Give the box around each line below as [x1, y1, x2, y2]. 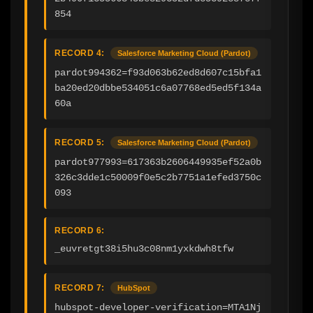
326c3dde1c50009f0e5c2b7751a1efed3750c [54, 171, 261, 183]
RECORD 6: [54, 225, 105, 235]
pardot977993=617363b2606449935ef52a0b [54, 156, 261, 168]
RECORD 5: [54, 137, 105, 147]
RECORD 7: [54, 282, 105, 293]
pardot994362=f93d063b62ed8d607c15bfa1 [54, 66, 261, 78]
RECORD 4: [54, 48, 105, 58]
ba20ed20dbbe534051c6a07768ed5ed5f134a [54, 82, 261, 94]
